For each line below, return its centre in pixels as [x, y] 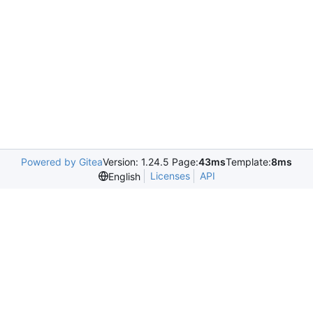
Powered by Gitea [62, 162]
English [124, 176]
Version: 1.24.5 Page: [151, 162]
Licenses [170, 176]
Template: [248, 162]
